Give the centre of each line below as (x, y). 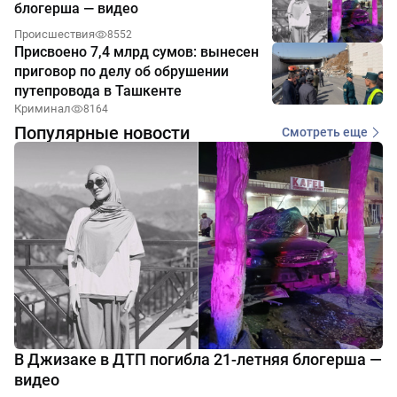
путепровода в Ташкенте (98, 90)
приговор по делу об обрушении (121, 71)
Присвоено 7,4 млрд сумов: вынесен (136, 51)
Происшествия (54, 34)
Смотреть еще (325, 132)
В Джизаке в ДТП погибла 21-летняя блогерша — (198, 359)
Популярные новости (102, 132)
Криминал (43, 108)
